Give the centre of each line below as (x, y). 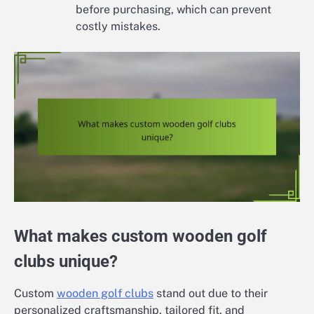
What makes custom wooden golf (141, 236)
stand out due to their (211, 293)
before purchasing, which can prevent (173, 9)
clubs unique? (66, 261)
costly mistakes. (118, 26)
